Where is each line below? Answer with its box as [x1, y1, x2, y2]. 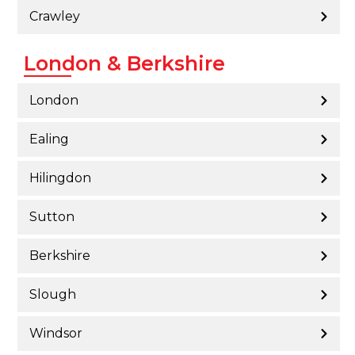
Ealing [29, 131, 69, 147]
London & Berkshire [24, 52, 225, 76]
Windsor [29, 325, 82, 341]
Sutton [29, 208, 74, 224]
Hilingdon [29, 170, 91, 185]
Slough [29, 286, 76, 302]
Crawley [29, 9, 80, 25]
